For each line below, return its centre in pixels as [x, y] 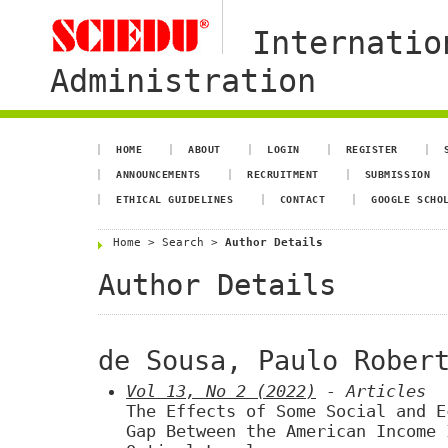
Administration [183, 81]
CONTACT [302, 199]
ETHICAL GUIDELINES [175, 199]
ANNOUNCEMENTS [158, 174]
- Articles [371, 391]
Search [183, 242]
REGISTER [372, 149]
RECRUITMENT [283, 174]
